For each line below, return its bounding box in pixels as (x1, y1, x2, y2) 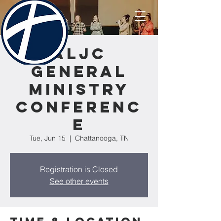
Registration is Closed (40, 164, 118, 174)
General (31, 62, 127, 81)
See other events (49, 176, 109, 186)
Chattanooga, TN (74, 134, 129, 143)
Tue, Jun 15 (29, 134, 66, 143)
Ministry (28, 79, 130, 99)
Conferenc (16, 97, 142, 117)
